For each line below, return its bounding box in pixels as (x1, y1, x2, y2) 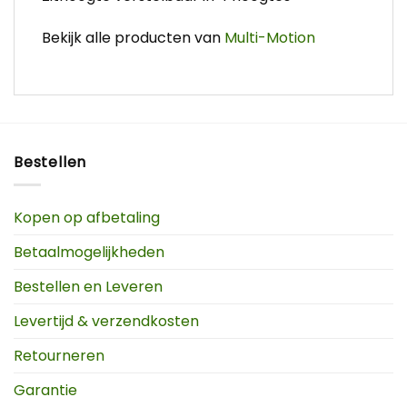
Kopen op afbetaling (14, 206, 160, 228)
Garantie (14, 379, 77, 401)
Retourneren (14, 344, 104, 366)
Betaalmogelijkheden (14, 241, 164, 263)
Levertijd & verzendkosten (14, 310, 199, 332)
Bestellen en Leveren (14, 275, 163, 297)
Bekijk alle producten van (42, 26, 224, 48)
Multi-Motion (224, 26, 315, 48)
